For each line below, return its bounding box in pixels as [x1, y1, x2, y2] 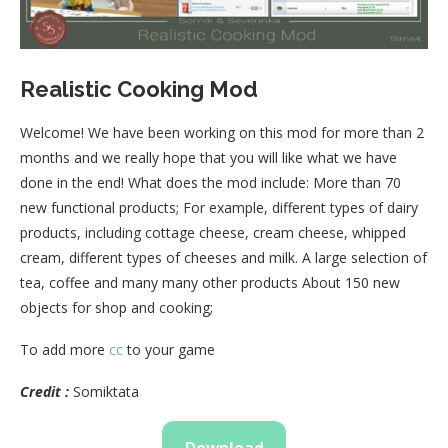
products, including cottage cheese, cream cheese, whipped [20, 223, 406, 243]
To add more [20, 340, 109, 360]
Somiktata [69, 382, 139, 402]
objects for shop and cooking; [20, 298, 213, 318]
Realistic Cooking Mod [20, 76, 258, 103]
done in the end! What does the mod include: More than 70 [20, 173, 401, 193]
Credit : [20, 382, 69, 402]
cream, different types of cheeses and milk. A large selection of [20, 248, 427, 268]
